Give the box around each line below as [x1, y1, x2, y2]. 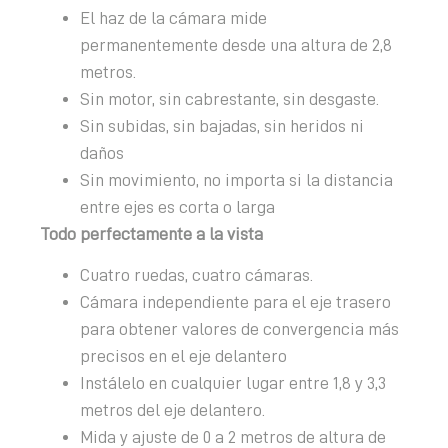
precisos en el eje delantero [80, 346, 287, 365]
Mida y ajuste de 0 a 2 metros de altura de [80, 427, 386, 446]
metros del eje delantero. [80, 400, 265, 419]
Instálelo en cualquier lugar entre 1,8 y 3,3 [80, 373, 386, 392]
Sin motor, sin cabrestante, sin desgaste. [80, 89, 379, 108]
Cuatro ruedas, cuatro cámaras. [80, 265, 313, 284]
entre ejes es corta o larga [80, 197, 275, 216]
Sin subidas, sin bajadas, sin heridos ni [80, 116, 364, 135]
